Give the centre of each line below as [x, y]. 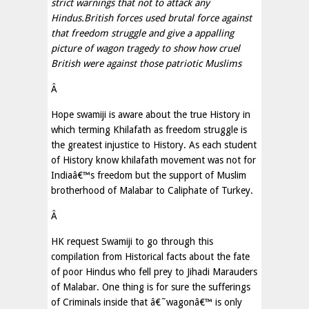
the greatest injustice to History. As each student [154, 145]
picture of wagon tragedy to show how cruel [146, 48]
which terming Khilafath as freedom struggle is [149, 130]
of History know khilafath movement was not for [153, 160]
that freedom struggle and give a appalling [142, 33]
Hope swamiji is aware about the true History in [151, 114]
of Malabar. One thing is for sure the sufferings [151, 287]
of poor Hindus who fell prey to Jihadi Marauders [154, 272]
